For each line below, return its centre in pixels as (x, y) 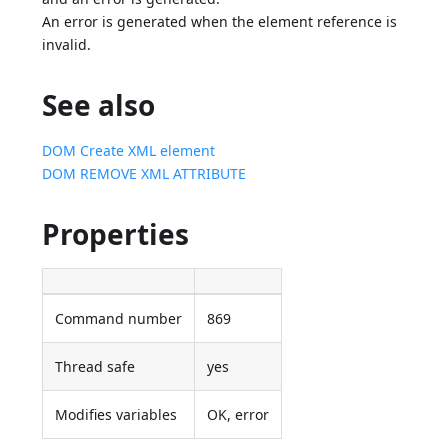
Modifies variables (116, 415)
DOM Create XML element (129, 151)
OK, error (238, 415)
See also (99, 105)
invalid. (67, 45)
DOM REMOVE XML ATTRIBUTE (144, 174)
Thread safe (95, 367)
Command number (119, 319)
